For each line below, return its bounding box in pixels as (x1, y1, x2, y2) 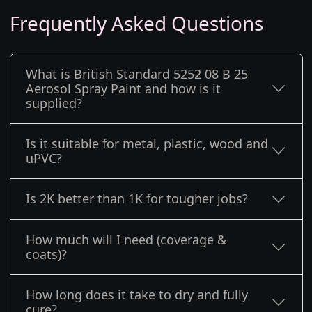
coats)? (26, 246, 67, 263)
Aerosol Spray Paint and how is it (26, 79, 221, 97)
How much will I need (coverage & (26, 231, 226, 249)
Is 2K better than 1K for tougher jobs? (26, 190, 248, 208)
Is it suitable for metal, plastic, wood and (26, 134, 268, 152)
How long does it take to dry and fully (26, 286, 248, 304)
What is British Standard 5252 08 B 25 (26, 65, 248, 82)
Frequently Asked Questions (9, 9, 263, 36)
